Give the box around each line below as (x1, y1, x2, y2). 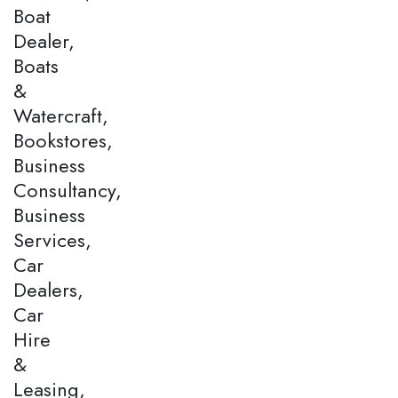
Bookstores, (13, 126, 113, 155)
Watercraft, (13, 101, 108, 131)
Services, (13, 226, 92, 255)
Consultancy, (13, 176, 122, 205)
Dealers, (13, 275, 84, 305)
